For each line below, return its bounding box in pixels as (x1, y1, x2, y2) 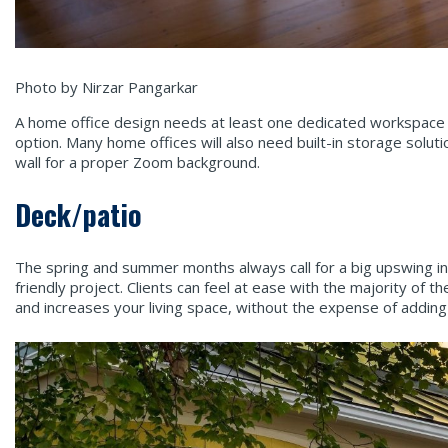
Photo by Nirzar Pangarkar (15, 77, 198, 98)
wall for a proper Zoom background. (15, 152, 260, 173)
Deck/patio (15, 193, 142, 235)
